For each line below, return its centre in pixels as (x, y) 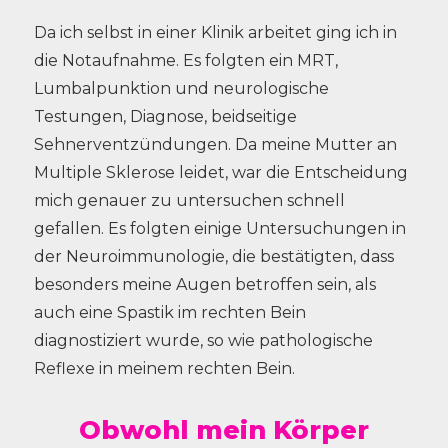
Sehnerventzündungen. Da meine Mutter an (215, 144)
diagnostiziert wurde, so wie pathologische (203, 340)
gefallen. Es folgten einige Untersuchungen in (219, 228)
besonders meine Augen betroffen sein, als (204, 284)
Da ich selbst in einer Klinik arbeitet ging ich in (215, 32)
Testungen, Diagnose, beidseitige (165, 116)
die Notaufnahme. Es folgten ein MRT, (185, 60)
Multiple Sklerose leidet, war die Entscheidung (220, 172)
